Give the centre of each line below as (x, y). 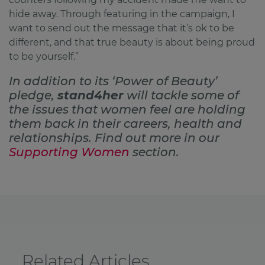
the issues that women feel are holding (127, 109)
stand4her (91, 95)
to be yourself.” (44, 56)
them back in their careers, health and (125, 123)
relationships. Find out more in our (114, 138)
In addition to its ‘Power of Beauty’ (113, 81)
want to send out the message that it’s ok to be (122, 28)
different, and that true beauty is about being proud (132, 42)
